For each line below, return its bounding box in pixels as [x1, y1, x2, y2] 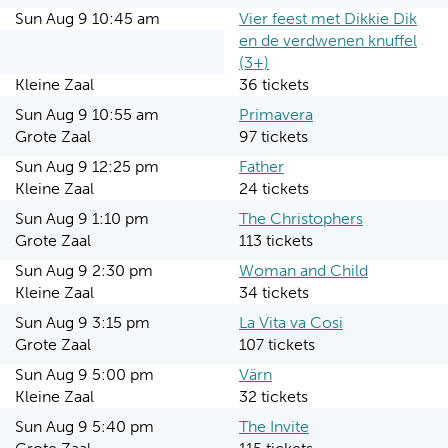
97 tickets [239, 127, 308, 146]
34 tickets [239, 283, 309, 302]
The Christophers [239, 209, 363, 228]
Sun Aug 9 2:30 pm [15, 261, 153, 280]
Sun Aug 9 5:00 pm [15, 365, 154, 384]
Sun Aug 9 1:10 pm [15, 209, 149, 228]
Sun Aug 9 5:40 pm [15, 417, 154, 436]
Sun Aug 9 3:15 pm [15, 313, 150, 332]
